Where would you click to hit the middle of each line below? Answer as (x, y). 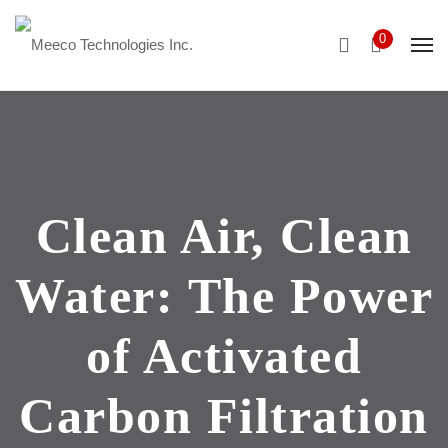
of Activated (224, 356)
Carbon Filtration (224, 416)
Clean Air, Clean (224, 236)
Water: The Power (224, 296)
